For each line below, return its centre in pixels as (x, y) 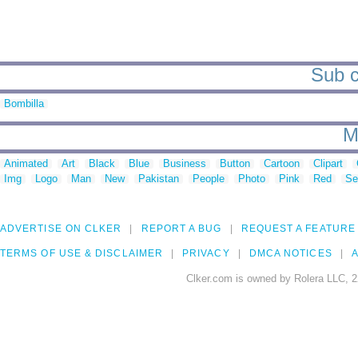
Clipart (328, 164)
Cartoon (282, 164)
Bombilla (24, 104)
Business (185, 164)
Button (235, 164)
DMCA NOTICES (290, 254)
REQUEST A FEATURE (298, 229)
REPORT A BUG (181, 229)
